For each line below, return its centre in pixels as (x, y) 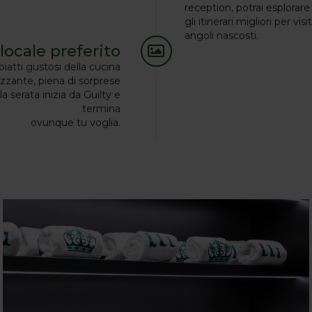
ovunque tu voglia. (75, 123)
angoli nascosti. (222, 36)
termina (101, 109)
